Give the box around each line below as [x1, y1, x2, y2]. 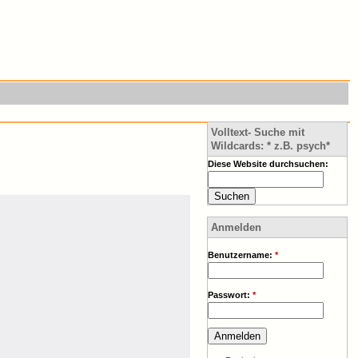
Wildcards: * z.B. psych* [211, 140, 330, 153]
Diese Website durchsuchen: [208, 159, 328, 169]
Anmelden [211, 221, 261, 234]
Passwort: [208, 289, 253, 300]
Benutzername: [208, 249, 275, 260]
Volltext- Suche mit [211, 126, 304, 139]
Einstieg [320, 18, 350, 28]
